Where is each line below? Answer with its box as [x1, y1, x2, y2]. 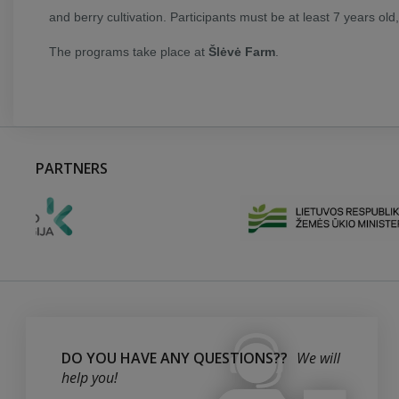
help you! [61, 368, 118, 387]
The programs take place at [49, 45, 208, 59]
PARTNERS [36, 159, 108, 178]
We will [297, 348, 340, 368]
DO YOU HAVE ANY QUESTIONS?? [61, 348, 288, 368]
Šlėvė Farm [208, 45, 275, 59]
